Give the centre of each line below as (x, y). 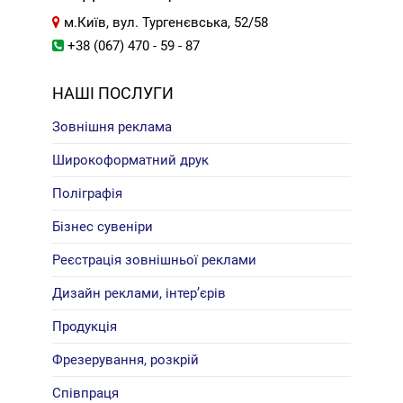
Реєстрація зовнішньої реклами (155, 260)
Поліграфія (88, 193)
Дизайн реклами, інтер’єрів (139, 293)
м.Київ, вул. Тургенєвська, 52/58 (165, 22)
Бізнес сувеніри (103, 226)
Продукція (85, 326)
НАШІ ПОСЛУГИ (113, 93)
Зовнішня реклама (112, 126)
